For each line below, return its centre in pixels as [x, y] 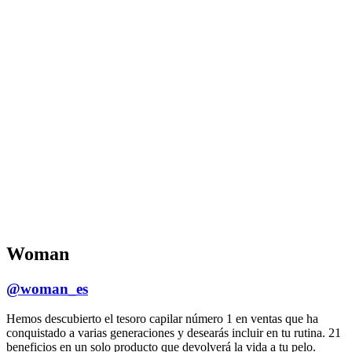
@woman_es [47, 288]
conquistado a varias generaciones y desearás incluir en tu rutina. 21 [174, 333]
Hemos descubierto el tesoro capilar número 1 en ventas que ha [162, 319]
